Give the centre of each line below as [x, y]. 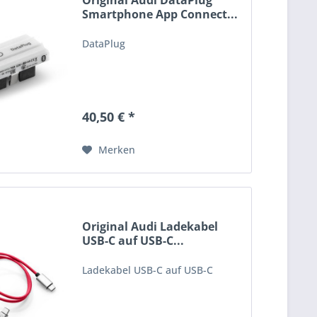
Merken [117, 150]
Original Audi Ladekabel [150, 226]
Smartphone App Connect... [160, 15]
